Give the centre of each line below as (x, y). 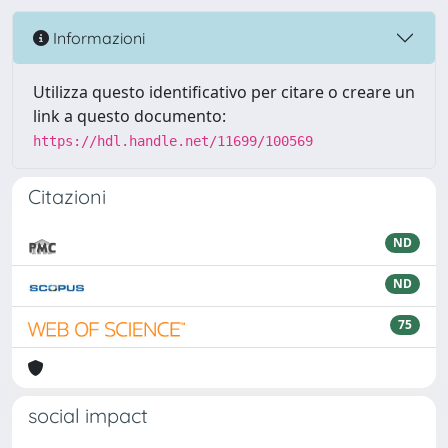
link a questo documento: (129, 116)
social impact (88, 415)
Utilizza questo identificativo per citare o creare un (224, 92)
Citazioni (67, 196)
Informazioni (97, 37)
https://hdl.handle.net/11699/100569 (173, 141)
